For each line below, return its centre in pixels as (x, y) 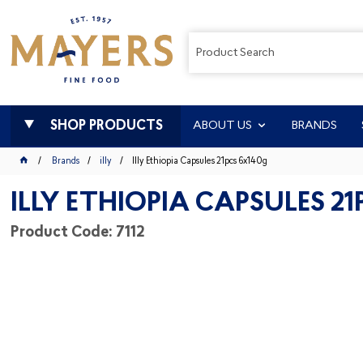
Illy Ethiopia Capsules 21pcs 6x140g (199, 161)
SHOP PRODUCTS (106, 126)
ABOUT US (223, 126)
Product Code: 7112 (78, 233)
